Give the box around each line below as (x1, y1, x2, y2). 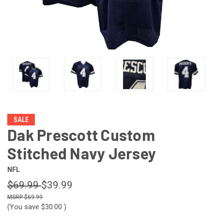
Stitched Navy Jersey (7, 143, 156, 162)
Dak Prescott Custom (7, 125, 155, 144)
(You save (7, 202, 39, 211)
